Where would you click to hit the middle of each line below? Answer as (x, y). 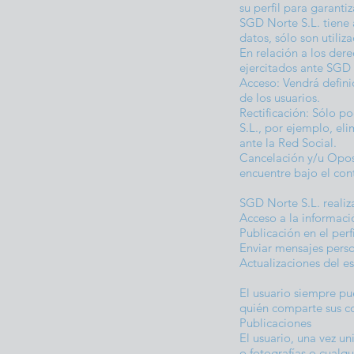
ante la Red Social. (290, 143)
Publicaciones (277, 323)
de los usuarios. (281, 98)
